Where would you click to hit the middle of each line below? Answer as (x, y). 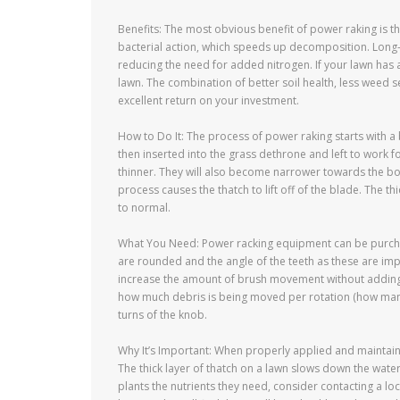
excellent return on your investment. (208, 100)
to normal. (144, 208)
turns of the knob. (162, 315)
